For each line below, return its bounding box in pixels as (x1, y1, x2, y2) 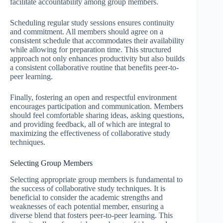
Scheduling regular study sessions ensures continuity (10, 18, 174, 27)
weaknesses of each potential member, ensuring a (10, 202, 164, 211)
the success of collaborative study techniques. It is (10, 184, 165, 193)
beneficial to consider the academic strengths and (10, 193, 163, 202)
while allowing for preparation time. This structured (10, 45, 171, 54)
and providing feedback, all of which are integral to (10, 120, 170, 129)
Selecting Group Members (10, 159, 93, 168)
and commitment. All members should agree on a (10, 27, 163, 36)
